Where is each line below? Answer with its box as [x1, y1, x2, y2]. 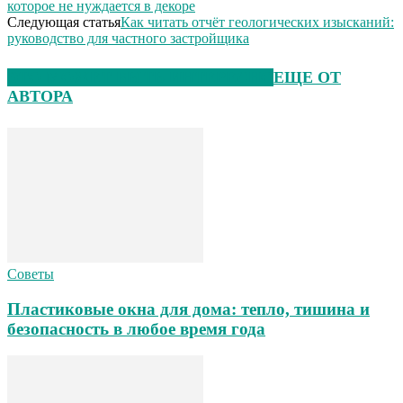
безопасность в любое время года [7, 318, 265, 338]
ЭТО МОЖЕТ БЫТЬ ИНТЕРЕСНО [7, 67, 273, 86]
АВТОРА [7, 86, 73, 105]
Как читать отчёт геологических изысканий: [121, 13, 394, 30]
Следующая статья [7, 13, 121, 30]
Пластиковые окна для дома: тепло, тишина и [7, 299, 370, 318]
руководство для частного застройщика [7, 30, 249, 46]
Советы [7, 265, 54, 282]
